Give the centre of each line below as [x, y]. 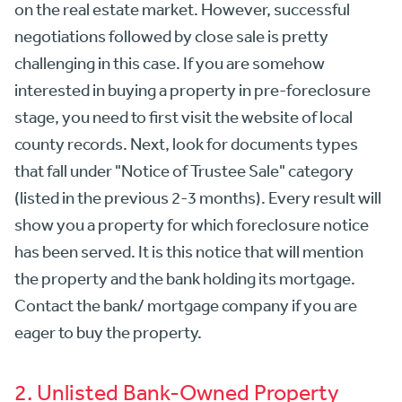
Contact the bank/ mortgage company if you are [186, 305]
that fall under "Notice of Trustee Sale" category [184, 170]
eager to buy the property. [108, 332]
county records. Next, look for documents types [186, 143]
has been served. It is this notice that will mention [189, 251]
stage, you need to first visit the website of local [184, 116]
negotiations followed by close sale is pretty [171, 35]
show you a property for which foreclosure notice [192, 224]
